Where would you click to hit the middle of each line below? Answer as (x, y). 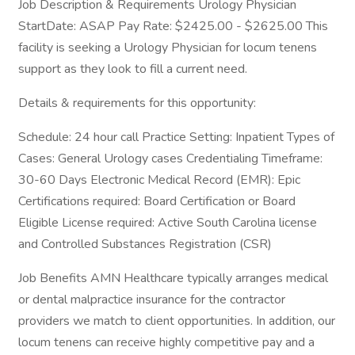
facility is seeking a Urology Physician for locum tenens (168, 48)
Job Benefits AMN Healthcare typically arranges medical (173, 278)
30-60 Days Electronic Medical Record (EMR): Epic (159, 180)
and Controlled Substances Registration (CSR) (145, 244)
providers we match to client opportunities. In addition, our (177, 321)
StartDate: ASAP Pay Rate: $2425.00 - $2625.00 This (173, 26)
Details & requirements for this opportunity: (137, 103)
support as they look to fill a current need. (133, 69)
